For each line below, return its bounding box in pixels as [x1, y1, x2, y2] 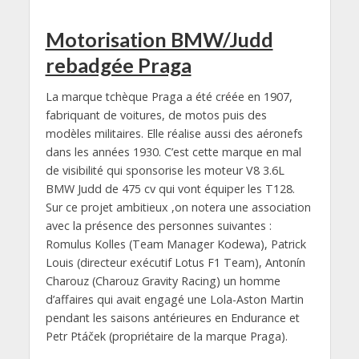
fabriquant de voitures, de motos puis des [45, 107, 267, 123]
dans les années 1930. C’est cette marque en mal [45, 144, 301, 160]
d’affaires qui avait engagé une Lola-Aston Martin [45, 292, 304, 308]
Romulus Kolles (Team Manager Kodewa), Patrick [45, 236, 306, 252]
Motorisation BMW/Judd [45, 26, 273, 51]
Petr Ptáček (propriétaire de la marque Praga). [45, 329, 288, 345]
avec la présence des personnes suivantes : [45, 218, 272, 234]
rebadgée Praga [45, 52, 192, 77]
